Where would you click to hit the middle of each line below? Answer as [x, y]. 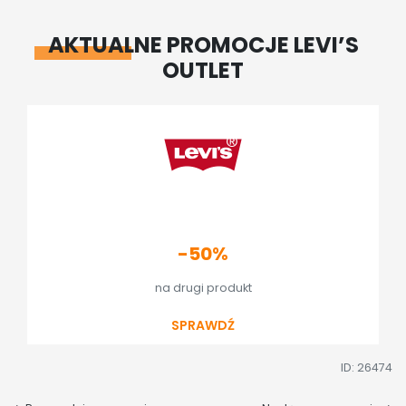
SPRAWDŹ [203, 326]
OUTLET [203, 71]
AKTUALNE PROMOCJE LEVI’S [203, 45]
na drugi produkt [203, 288]
